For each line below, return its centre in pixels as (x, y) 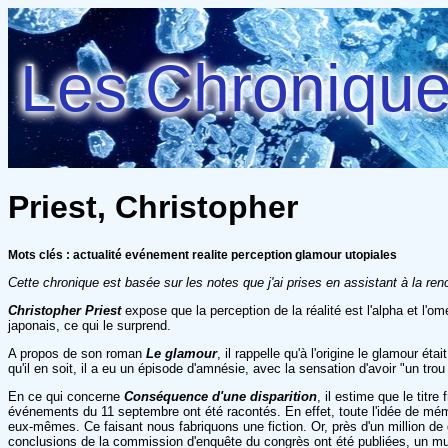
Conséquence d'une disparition (220, 396)
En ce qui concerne (66, 396)
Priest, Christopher (153, 207)
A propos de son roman (77, 353)
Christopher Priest (64, 310)
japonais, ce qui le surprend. (89, 325)
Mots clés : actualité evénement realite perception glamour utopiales (202, 254)
